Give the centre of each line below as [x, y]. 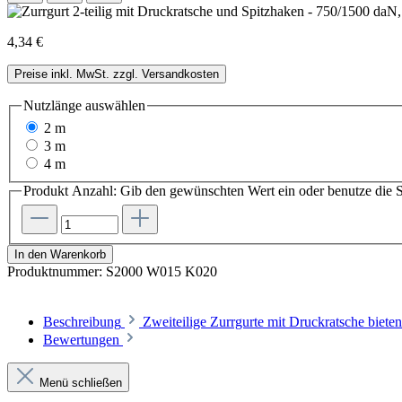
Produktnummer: [57, 271]
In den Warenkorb [60, 254]
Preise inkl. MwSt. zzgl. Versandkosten [117, 74]
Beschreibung [82, 321]
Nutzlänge [52, 105]
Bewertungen [83, 339]
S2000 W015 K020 [162, 271]
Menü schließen [81, 382]
